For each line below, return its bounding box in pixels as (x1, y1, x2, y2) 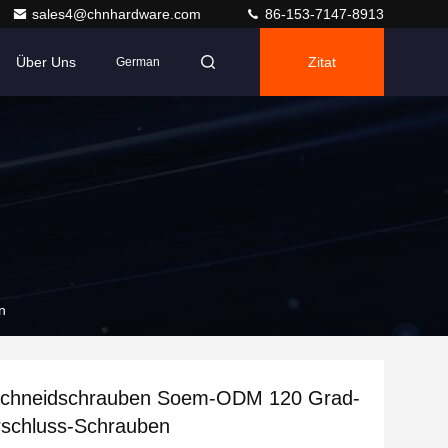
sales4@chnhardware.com (32, 6, 205, 22)
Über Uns (16, 54, 76, 70)
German (116, 55, 160, 69)
